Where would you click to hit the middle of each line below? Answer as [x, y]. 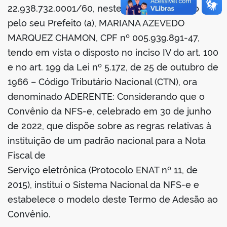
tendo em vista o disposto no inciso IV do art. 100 [113, 53]
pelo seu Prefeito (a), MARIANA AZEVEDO [96, 23]
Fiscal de [27, 156]
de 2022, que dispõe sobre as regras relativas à [109, 126]
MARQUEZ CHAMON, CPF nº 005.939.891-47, [104, 38]
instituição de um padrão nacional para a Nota [107, 141]
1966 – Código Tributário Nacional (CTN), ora [102, 82]
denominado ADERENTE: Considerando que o [106, 97]
